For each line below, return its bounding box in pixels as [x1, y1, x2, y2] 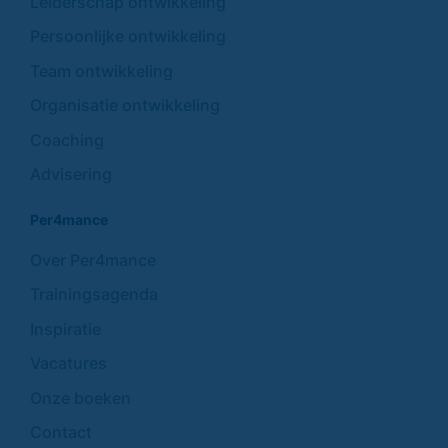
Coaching [30, 129, 104, 150]
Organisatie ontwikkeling [30, 95, 220, 116]
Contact [30, 422, 92, 443]
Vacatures [30, 353, 107, 374]
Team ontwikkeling [30, 60, 173, 81]
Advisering [30, 164, 112, 185]
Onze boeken [30, 387, 131, 408]
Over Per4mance [30, 249, 156, 270]
